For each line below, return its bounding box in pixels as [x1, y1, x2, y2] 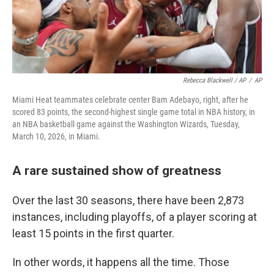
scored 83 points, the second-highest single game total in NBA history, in [12, 107, 255, 117]
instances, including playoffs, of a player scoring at [12, 210, 257, 223]
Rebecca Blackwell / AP [183, 76, 246, 84]
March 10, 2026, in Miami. [12, 131, 100, 141]
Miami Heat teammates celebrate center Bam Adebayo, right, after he [12, 95, 248, 105]
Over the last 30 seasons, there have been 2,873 [12, 194, 244, 207]
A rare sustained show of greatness [12, 163, 221, 178]
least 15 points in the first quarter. [12, 227, 174, 240]
